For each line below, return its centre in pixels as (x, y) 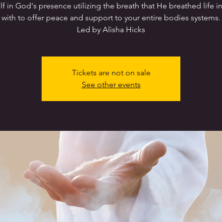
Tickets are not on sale (111, 73)
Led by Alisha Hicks (111, 30)
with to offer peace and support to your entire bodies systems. (111, 18)
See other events (111, 85)
